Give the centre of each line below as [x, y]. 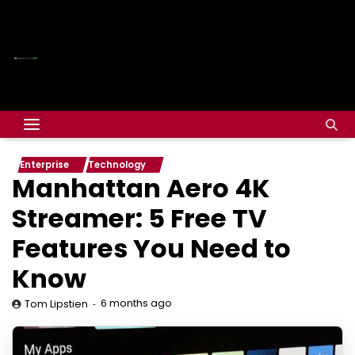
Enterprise [44, 165]
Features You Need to [151, 248]
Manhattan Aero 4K [141, 188]
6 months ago [136, 303]
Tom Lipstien [56, 304]
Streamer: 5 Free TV [139, 218]
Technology [117, 165]
